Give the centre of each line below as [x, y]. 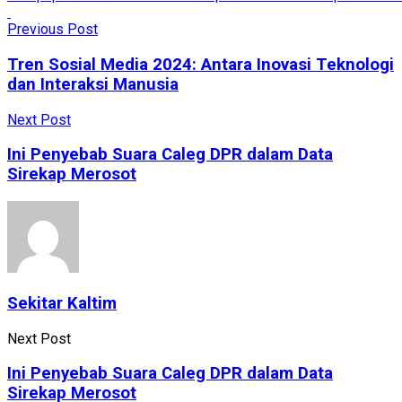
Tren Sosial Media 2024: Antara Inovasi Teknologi [201, 64]
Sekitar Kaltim [62, 303]
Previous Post [52, 30]
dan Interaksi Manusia [93, 84]
